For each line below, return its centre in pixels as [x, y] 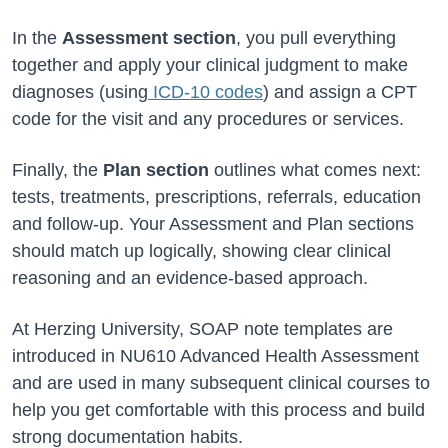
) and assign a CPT [340, 92]
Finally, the [57, 170]
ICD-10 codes [205, 92]
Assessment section [149, 38]
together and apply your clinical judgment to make [210, 65]
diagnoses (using [80, 92]
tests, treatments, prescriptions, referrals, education [216, 197]
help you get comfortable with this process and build [218, 410]
